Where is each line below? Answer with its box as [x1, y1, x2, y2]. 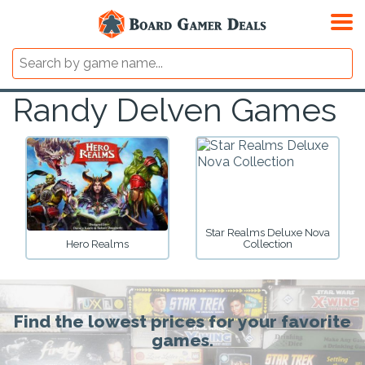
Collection [243, 238, 292, 251]
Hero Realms [66, 238, 129, 251]
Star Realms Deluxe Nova [205, 226, 330, 240]
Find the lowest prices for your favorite [14, 310, 351, 332]
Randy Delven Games [12, 90, 336, 129]
